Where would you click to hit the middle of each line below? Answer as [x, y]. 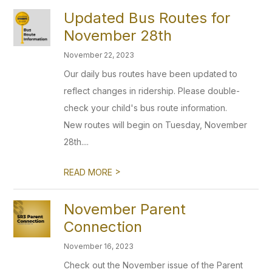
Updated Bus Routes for [147, 18]
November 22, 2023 [99, 55]
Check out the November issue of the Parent [154, 265]
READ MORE [90, 172]
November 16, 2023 [99, 246]
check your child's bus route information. [146, 108]
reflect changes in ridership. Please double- [152, 91]
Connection [103, 227]
